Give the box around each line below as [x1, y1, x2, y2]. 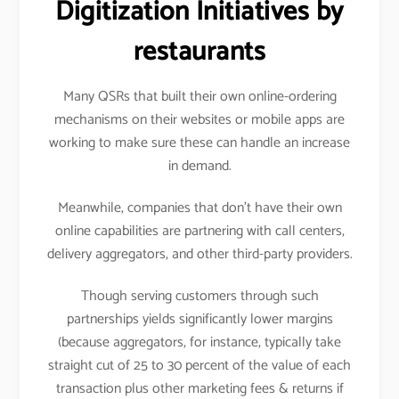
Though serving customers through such [80, 284, 319, 309]
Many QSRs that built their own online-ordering [62, 85, 337, 110]
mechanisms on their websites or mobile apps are [54, 108, 345, 133]
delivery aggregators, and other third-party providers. [46, 242, 353, 267]
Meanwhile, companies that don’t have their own [57, 196, 342, 221]
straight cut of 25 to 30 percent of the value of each [48, 354, 351, 379]
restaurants [133, 30, 266, 75]
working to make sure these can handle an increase [49, 131, 350, 156]
